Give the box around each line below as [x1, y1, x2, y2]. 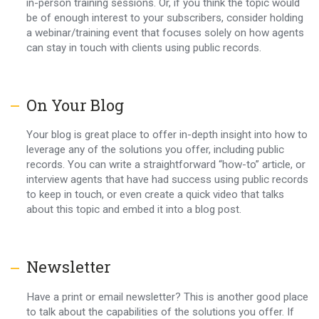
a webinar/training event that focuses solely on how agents [26, 26, 304, 39]
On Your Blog [26, 94, 124, 115]
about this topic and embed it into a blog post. [26, 203, 241, 216]
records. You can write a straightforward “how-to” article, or [26, 158, 305, 172]
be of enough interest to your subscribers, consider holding [26, 11, 303, 24]
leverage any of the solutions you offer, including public [26, 143, 284, 157]
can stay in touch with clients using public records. [26, 41, 261, 54]
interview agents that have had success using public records [26, 173, 308, 187]
